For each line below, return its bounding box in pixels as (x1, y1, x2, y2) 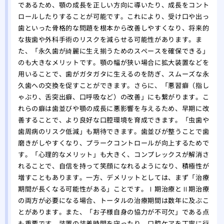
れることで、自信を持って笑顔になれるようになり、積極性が (17, 161, 209, 171)
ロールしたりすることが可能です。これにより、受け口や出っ (17, 11, 209, 21)
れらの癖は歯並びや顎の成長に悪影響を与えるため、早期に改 (17, 103, 209, 113)
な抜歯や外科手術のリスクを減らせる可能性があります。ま (17, 34, 202, 44)
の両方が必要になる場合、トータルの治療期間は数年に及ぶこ (17, 195, 209, 205)
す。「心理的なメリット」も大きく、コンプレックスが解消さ (17, 149, 209, 159)
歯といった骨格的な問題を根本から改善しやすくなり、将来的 (17, 23, 209, 33)
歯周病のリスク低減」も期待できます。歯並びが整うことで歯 (17, 126, 209, 136)
